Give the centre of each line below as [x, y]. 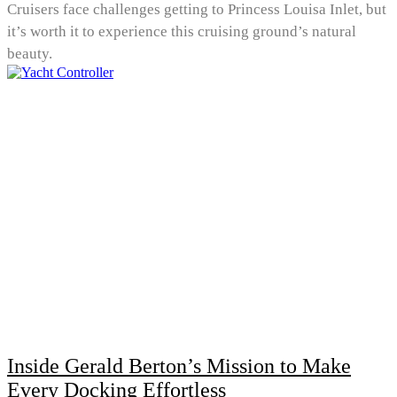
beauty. [30, 53]
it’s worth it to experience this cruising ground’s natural [182, 31]
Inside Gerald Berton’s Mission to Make [179, 366]
